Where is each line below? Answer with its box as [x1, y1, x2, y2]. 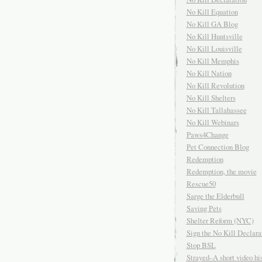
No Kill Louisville [186, 43, 242, 54]
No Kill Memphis [186, 56, 239, 67]
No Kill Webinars [186, 117, 239, 128]
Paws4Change [186, 129, 229, 140]
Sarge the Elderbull [186, 191, 244, 202]
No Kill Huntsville [186, 31, 243, 42]
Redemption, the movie [186, 166, 257, 177]
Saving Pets [186, 203, 222, 214]
